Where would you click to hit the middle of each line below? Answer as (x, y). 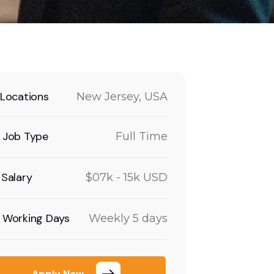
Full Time (142, 136)
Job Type (26, 136)
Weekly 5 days (128, 218)
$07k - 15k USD (127, 177)
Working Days (36, 218)
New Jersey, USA (122, 97)
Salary (17, 177)
